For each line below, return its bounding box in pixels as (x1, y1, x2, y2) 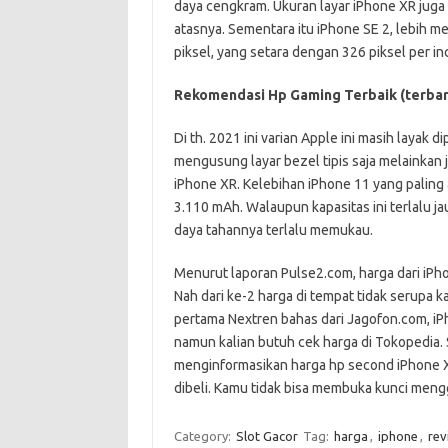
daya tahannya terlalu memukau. (173, 221, 373, 238)
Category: (173, 428, 234, 443)
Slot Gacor (235, 428, 298, 443)
